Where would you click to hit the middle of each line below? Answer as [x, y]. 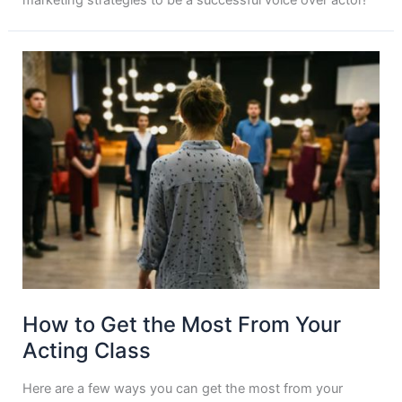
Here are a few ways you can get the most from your [183, 388]
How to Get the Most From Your [182, 324]
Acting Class [87, 350]
